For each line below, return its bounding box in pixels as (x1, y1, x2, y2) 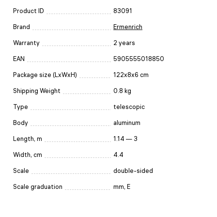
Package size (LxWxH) (13, 71, 77, 78)
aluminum (113, 119, 140, 126)
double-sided (113, 167, 153, 174)
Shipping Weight (13, 87, 61, 94)
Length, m (13, 135, 42, 142)
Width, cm (13, 151, 42, 158)
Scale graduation (13, 183, 62, 190)
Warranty (13, 39, 40, 46)
